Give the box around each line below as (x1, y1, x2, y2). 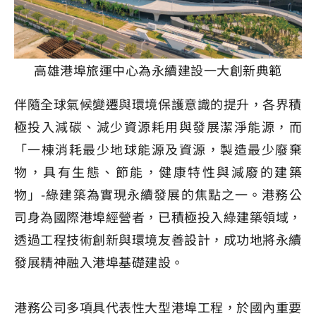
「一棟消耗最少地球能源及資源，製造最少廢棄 (14, 139, 302, 158)
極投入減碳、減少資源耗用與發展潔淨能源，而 (14, 116, 302, 135)
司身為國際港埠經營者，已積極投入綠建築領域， (14, 207, 302, 226)
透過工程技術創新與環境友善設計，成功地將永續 (14, 229, 302, 248)
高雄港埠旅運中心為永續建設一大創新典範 (34, 60, 282, 79)
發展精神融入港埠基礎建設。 (14, 252, 184, 271)
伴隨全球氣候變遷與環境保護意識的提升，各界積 (14, 94, 302, 113)
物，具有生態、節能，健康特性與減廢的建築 (14, 162, 302, 181)
